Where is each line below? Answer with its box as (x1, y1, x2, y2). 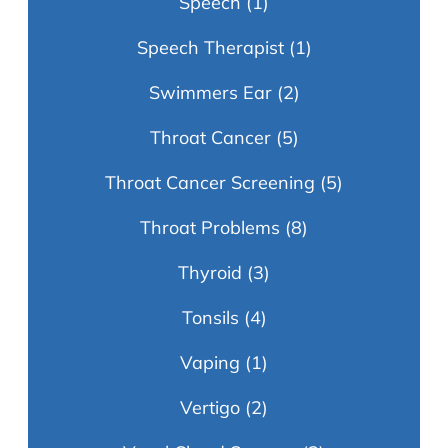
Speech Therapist (136, 36, 284, 60)
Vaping (180, 351, 240, 375)
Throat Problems (140, 216, 280, 240)
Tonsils (181, 306, 239, 330)
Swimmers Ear (148, 81, 272, 105)
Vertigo (180, 396, 240, 420)
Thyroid (178, 261, 242, 285)
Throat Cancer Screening (105, 171, 315, 195)
